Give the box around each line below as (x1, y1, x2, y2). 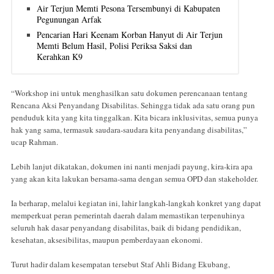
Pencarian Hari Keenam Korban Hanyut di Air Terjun (37, 29, 223, 41)
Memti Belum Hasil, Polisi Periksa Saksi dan (37, 40, 192, 52)
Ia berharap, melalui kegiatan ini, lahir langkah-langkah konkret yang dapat (11, 198, 261, 209)
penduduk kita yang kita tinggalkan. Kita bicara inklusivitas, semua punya (11, 112, 258, 124)
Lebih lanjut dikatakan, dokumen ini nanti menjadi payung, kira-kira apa (11, 161, 253, 172)
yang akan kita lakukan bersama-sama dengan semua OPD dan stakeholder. (11, 173, 258, 185)
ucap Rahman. (11, 136, 58, 148)
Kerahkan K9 (37, 51, 83, 63)
